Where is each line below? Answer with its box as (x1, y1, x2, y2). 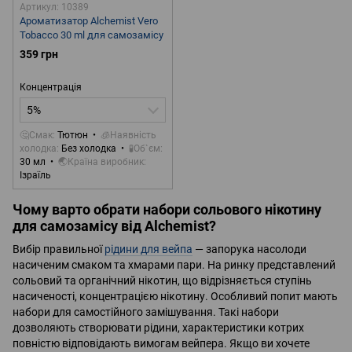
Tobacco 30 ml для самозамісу (20, 29, 163, 42)
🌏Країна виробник (58, 156, 144, 168)
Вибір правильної (13, 242, 104, 255)
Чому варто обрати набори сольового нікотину (13, 201, 321, 218)
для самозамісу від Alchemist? (13, 218, 216, 235)
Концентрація (20, 82, 82, 93)
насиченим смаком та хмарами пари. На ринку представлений (13, 258, 335, 271)
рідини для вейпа (104, 242, 192, 255)
